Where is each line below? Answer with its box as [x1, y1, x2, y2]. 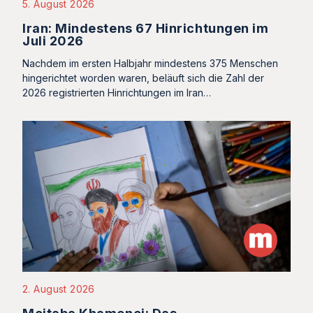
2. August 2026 [22, 282, 95, 295]
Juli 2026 [22, 33, 84, 48]
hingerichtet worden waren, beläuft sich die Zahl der [22, 71, 264, 84]
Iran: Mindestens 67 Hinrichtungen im [22, 20, 269, 36]
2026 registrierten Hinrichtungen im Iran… [22, 86, 211, 99]
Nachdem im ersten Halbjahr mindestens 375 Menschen [22, 57, 278, 69]
